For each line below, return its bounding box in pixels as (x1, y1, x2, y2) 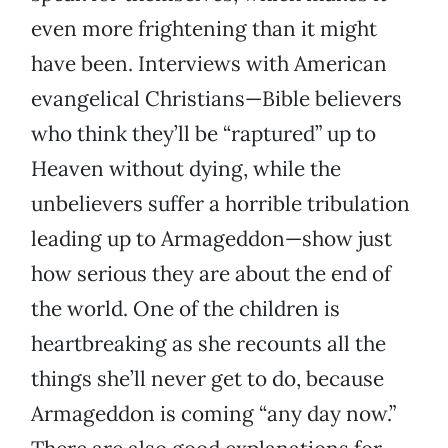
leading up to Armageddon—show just (31, 225, 392, 253)
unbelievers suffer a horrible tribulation (31, 190, 410, 218)
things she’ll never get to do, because (31, 365, 384, 393)
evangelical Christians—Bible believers (31, 85, 402, 113)
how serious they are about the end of (31, 260, 391, 288)
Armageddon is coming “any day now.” (31, 400, 396, 428)
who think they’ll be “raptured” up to (31, 120, 376, 148)
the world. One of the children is (31, 295, 340, 323)
